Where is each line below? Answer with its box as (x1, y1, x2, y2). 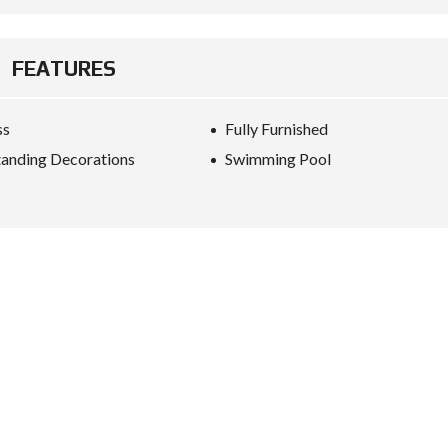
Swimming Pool (225, 149, 332, 168)
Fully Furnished (225, 119, 329, 138)
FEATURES (11, 56, 116, 81)
